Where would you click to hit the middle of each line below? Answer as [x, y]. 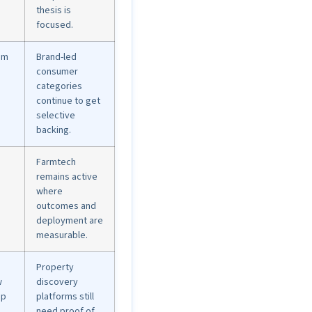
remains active [67, 177]
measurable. [62, 236]
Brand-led [56, 57]
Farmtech [56, 163]
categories [59, 87]
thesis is [54, 11]
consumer [57, 72]
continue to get [68, 101]
